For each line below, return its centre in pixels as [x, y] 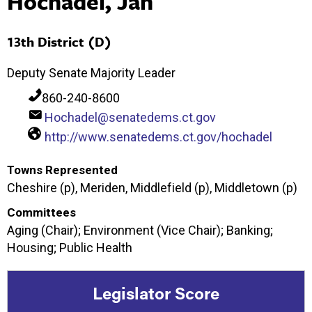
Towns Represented [62, 170]
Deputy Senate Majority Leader [91, 72]
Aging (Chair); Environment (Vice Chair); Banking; [140, 230]
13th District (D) [59, 41]
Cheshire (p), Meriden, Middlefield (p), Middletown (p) [152, 187]
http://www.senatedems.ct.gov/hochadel [158, 136]
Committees [41, 212]
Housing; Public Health [70, 247]
